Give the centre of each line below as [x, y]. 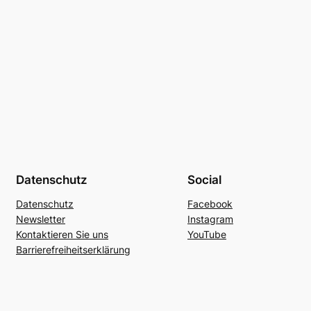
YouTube [207, 235]
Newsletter [41, 219]
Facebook [210, 204]
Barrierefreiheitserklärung [73, 250]
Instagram [210, 219]
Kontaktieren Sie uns [62, 235]
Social [204, 180]
